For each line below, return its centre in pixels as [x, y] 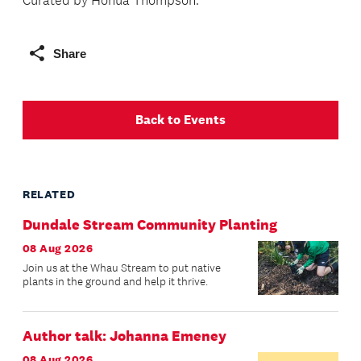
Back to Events [180, 120]
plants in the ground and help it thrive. [115, 282]
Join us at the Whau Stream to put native [122, 268]
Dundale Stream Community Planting [150, 225]
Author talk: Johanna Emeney [124, 336]
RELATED [49, 195]
